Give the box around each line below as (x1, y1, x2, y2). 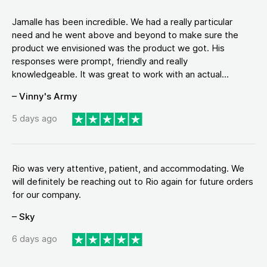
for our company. (12, 188, 81, 200)
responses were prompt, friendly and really (12, 55, 188, 67)
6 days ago (12, 233, 57, 245)
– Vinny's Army (12, 90, 77, 102)
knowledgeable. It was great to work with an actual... (12, 68, 229, 80)
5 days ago (12, 113, 57, 125)
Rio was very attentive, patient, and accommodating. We (12, 162, 244, 174)
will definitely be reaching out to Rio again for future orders (12, 175, 253, 187)
